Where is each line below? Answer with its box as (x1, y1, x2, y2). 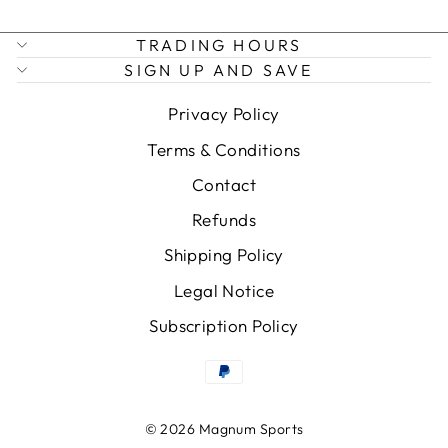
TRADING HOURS (135, 35, 303, 56)
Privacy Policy (168, 103, 280, 125)
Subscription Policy (149, 314, 299, 336)
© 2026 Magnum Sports (144, 420, 304, 439)
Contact (191, 173, 257, 195)
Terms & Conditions (147, 138, 301, 160)
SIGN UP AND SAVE (124, 60, 314, 81)
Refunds (191, 209, 257, 231)
